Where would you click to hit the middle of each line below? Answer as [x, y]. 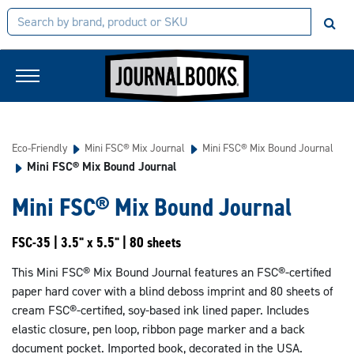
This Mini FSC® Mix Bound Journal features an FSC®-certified [171, 272]
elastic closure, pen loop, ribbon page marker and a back [158, 329]
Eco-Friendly [40, 148]
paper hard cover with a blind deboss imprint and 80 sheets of [173, 291]
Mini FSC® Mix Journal [135, 148]
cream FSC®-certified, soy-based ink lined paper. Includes [160, 310]
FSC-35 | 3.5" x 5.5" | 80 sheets [96, 243]
